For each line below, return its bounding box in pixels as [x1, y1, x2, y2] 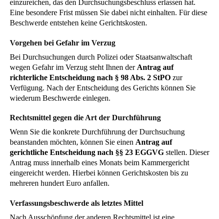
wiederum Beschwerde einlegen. [10, 93, 110, 102]
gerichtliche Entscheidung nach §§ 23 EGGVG [10, 148, 164, 157]
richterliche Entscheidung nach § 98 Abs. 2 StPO [10, 73, 171, 82]
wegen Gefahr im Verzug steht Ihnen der [10, 63, 137, 71]
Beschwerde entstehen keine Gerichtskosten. [10, 18, 147, 27]
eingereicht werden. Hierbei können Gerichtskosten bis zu [10, 169, 188, 177]
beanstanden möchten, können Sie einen [10, 138, 135, 147]
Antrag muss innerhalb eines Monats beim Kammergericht [10, 158, 189, 167]
